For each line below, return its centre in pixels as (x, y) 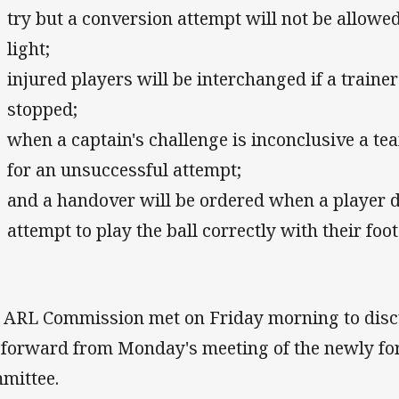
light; (29, 49)
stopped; (43, 110)
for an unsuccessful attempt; (125, 170)
